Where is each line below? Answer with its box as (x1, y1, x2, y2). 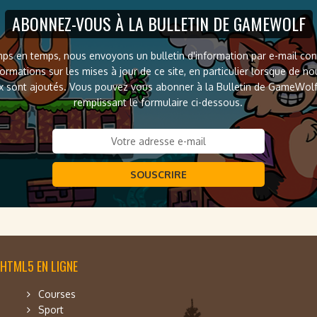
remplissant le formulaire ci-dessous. (74, 96, 243, 108)
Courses (38, 288, 76, 300)
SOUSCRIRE (130, 168, 187, 180)
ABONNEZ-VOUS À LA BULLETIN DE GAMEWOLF (11, 11, 306, 36)
